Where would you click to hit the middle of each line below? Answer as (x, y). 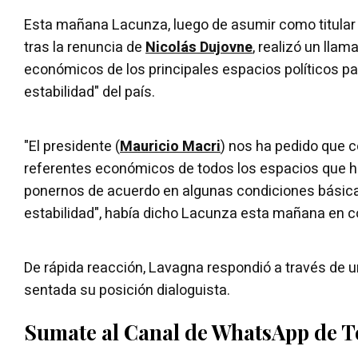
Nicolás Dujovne (199, 47)
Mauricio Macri (170, 146)
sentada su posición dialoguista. (127, 290)
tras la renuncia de (85, 47)
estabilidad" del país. (89, 92)
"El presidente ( (72, 146)
